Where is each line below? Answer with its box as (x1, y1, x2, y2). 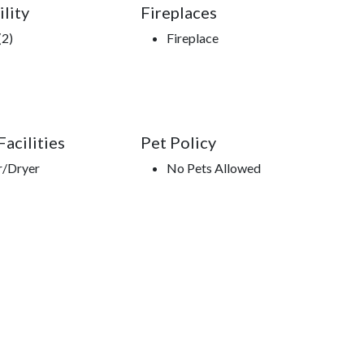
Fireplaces (140, 2, 217, 23)
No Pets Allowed (166, 160, 261, 176)
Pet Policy (140, 132, 216, 153)
